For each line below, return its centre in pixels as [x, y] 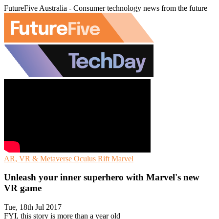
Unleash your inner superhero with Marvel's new [102, 177]
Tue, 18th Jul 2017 [33, 207]
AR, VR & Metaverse [39, 158]
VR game [23, 188]
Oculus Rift [93, 158]
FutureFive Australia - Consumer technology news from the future [106, 8]
